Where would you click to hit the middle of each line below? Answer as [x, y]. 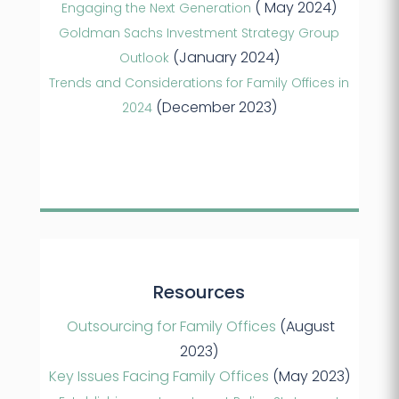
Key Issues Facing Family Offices [159, 377]
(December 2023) [214, 108]
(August [306, 327]
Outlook [144, 58]
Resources [199, 293]
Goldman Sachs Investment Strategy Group [199, 33]
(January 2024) [224, 58]
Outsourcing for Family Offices [172, 327]
